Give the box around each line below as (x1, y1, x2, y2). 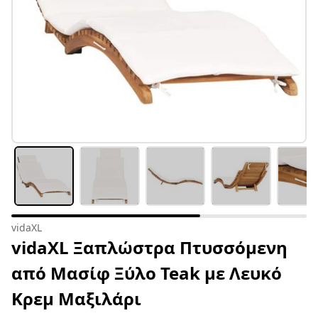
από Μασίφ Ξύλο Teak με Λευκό (11, 261, 282, 285)
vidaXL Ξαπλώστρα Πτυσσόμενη (11, 236, 287, 260)
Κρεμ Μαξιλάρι (11, 287, 141, 311)
